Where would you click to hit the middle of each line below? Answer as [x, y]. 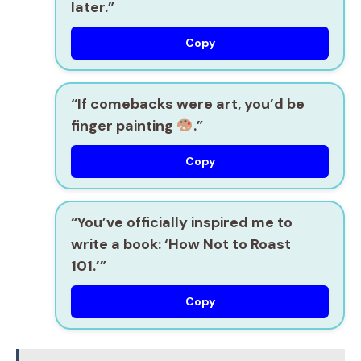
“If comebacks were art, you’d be [188, 104]
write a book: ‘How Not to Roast [181, 245]
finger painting [124, 126]
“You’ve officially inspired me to [182, 223]
